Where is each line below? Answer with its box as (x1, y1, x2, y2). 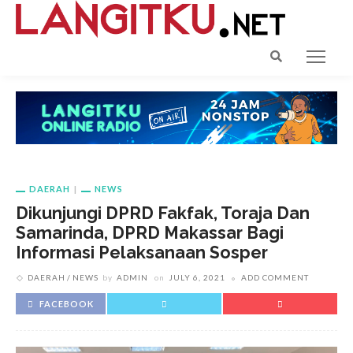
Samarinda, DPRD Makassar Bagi (16, 223, 284, 243)
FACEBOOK (39, 299, 94, 310)
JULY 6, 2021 (169, 273, 225, 283)
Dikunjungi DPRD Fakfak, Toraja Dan (16, 203, 310, 224)
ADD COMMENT (241, 273, 309, 283)
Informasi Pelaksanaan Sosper (16, 243, 268, 263)
